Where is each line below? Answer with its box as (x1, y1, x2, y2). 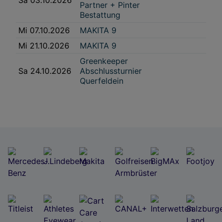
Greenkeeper (80, 56, 128, 66)
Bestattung (80, 10, 120, 20)
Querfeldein (80, 76, 123, 86)
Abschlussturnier (80, 66, 142, 76)
